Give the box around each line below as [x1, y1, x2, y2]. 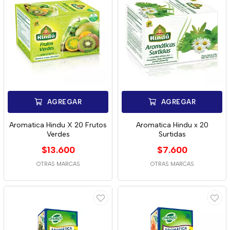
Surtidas [158, 130, 186, 139]
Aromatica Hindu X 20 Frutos [9, 121, 107, 129]
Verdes [46, 130, 70, 139]
